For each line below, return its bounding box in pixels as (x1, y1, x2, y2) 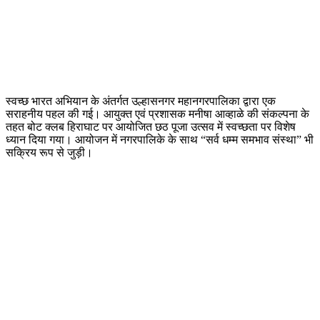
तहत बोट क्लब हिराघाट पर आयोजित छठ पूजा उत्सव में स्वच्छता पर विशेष (6, 120, 296, 133)
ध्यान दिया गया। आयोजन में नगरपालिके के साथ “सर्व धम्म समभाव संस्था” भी (6, 133, 314, 146)
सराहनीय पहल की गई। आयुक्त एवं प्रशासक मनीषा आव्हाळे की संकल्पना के (6, 107, 309, 120)
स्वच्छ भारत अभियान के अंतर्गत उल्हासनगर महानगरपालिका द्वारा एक (6, 94, 276, 107)
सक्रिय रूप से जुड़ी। (6, 146, 93, 159)
